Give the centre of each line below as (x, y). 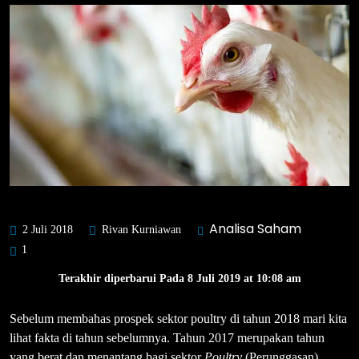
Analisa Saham (255, 228)
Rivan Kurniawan (140, 229)
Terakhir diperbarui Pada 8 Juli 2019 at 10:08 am (179, 278)
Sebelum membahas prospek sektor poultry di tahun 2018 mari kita (178, 318)
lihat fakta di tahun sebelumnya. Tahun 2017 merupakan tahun (167, 337)
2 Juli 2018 (46, 229)
